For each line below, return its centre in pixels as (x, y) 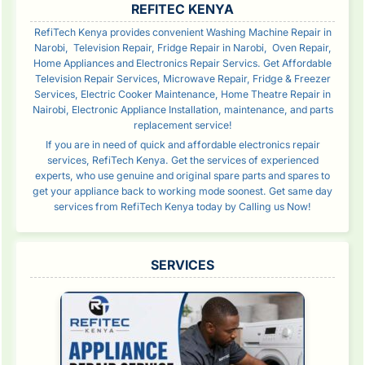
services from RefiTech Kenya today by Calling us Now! (182, 206)
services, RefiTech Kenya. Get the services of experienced (182, 160)
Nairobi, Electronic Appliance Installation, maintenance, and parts (182, 109)
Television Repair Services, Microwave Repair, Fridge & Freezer (182, 78)
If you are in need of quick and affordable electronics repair (182, 144)
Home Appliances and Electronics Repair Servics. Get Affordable (182, 63)
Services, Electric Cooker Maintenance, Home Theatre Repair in (182, 94)
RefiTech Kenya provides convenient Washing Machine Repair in (182, 32)
